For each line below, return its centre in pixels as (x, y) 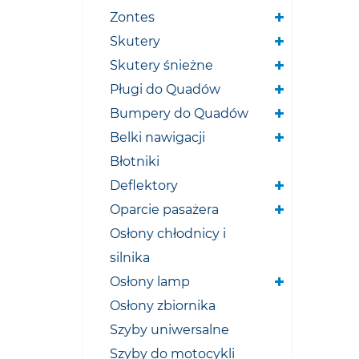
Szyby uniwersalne (169, 330)
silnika (130, 258)
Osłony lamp (150, 282)
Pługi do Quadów (165, 89)
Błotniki (135, 161)
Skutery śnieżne (161, 65)
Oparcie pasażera (164, 210)
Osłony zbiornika (163, 306)
